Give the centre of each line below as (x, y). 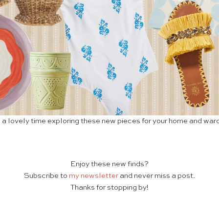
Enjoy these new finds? (109, 164)
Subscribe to (46, 176)
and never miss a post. (157, 176)
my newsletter (94, 176)
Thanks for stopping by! (109, 188)
